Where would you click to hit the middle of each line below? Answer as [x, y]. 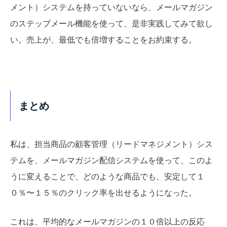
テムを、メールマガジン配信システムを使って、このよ [111, 160]
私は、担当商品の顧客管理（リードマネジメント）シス [111, 144]
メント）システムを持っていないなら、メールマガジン [111, 8]
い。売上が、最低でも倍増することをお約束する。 [103, 40]
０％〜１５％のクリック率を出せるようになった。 [103, 193]
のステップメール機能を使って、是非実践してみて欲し [111, 24]
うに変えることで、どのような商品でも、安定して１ [107, 176]
